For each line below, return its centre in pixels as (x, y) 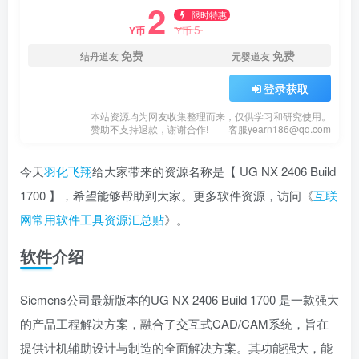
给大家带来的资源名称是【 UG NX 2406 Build (214, 171)
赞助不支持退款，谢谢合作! (149, 129)
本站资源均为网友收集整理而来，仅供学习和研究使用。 (211, 116)
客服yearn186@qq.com (280, 129)
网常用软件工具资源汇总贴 (92, 219)
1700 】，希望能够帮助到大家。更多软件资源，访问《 (167, 195)
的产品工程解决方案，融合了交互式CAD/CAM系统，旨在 (174, 323)
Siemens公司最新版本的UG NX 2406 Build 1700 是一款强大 (179, 299)
